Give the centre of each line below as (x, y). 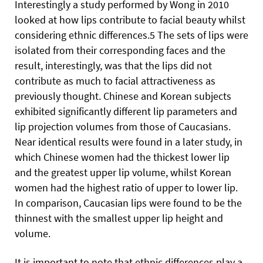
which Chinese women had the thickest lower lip (122, 157)
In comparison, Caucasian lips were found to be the (128, 203)
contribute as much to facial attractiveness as (115, 81)
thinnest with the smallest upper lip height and (119, 218)
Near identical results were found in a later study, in (129, 142)
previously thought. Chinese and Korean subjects (123, 96)
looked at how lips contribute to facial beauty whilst (130, 20)
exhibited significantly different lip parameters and (126, 111)
